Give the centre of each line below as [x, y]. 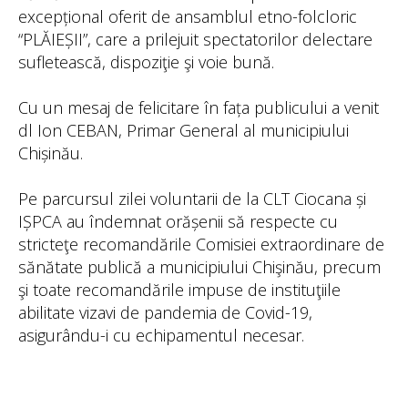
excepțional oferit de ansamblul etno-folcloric [188, 16]
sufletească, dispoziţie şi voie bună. [146, 62]
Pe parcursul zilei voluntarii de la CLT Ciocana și [192, 199]
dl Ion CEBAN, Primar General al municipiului [184, 130]
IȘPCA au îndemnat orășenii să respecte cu [178, 221]
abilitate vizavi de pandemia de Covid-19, [165, 312]
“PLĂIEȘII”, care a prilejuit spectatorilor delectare [195, 39]
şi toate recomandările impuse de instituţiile [179, 290]
